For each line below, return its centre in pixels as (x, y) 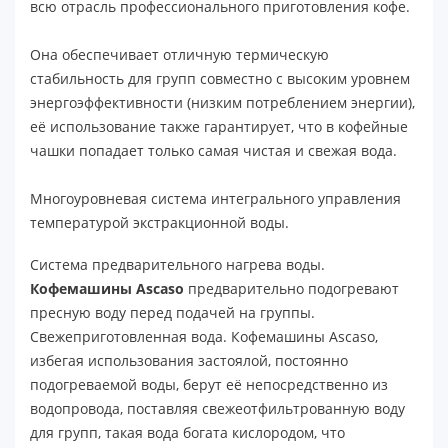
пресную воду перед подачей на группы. (172, 312)
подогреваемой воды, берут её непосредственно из (209, 384)
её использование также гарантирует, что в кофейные (219, 126)
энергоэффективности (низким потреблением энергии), (222, 102)
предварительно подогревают (291, 288)
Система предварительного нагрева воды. (177, 264)
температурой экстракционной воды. (159, 222)
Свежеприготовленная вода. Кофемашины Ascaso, (204, 336)
